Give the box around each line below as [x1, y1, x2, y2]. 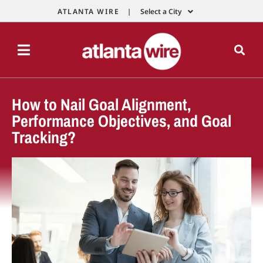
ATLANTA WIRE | [58, 6, 131, 16]
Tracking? [12, 126, 76, 149]
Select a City [140, 6, 182, 16]
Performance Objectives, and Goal [12, 109, 231, 132]
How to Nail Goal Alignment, [12, 93, 191, 116]
